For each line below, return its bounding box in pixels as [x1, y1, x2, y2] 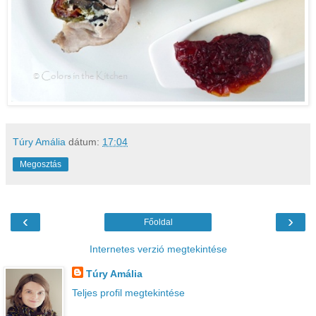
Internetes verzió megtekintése [89, 243, 227, 255]
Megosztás [20, 159, 61, 169]
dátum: [68, 135, 102, 147]
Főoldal [143, 217, 173, 227]
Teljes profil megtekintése [71, 287, 185, 298]
